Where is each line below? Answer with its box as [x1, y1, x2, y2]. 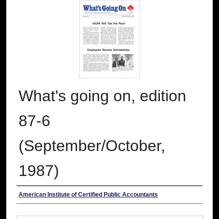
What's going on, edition [19, 87, 186, 105]
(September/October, [19, 137, 165, 155]
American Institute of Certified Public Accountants [19, 191, 158, 198]
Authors [17, 190, 54, 203]
